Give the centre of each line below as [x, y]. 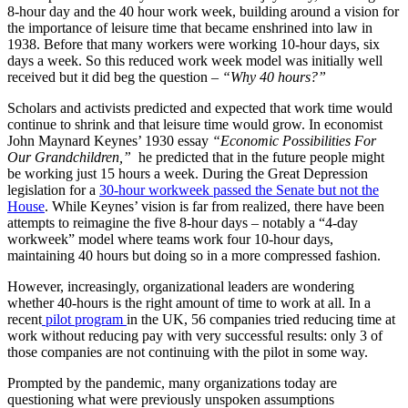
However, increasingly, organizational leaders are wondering [181, 286]
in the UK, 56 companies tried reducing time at [261, 319]
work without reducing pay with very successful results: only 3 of [195, 335]
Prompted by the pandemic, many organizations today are [172, 382]
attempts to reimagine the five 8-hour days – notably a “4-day [183, 222]
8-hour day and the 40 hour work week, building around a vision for [203, 11]
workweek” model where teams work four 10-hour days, [170, 239]
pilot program [84, 319]
